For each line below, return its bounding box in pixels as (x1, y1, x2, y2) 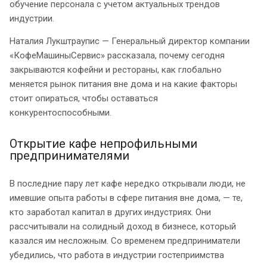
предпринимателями (10, 148, 132, 163)
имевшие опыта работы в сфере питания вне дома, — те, (10, 193, 243, 204)
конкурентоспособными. (10, 107, 111, 119)
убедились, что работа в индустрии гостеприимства (10, 250, 224, 261)
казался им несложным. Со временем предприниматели (10, 235, 240, 247)
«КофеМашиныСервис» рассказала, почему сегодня (10, 50, 225, 61)
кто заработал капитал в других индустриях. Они (10, 207, 211, 218)
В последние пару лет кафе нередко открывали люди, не (10, 178, 246, 190)
